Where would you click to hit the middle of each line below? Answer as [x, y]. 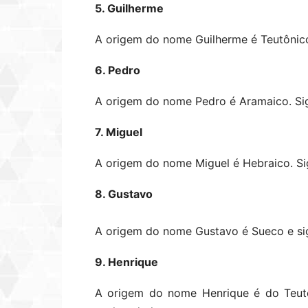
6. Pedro [118, 70]
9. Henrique [126, 262]
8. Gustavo [124, 194]
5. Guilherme [129, 8]
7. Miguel [119, 132]
